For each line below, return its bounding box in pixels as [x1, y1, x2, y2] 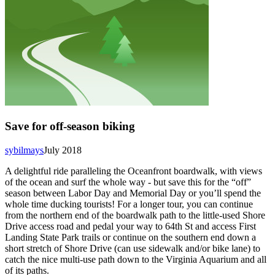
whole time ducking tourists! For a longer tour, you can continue [5, 198, 253, 209]
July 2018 [44, 144, 82, 155]
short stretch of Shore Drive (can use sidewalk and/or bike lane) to [5, 242, 260, 254]
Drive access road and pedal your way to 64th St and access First [5, 220, 256, 231]
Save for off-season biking [5, 120, 135, 133]
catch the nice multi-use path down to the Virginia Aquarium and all [5, 254, 266, 265]
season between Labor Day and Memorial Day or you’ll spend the [5, 187, 261, 198]
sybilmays [5, 144, 44, 155]
